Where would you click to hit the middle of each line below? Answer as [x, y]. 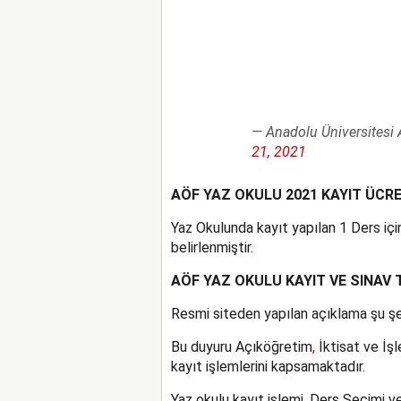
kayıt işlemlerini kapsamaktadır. [268, 366]
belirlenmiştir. [212, 247]
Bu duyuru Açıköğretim [241, 346]
